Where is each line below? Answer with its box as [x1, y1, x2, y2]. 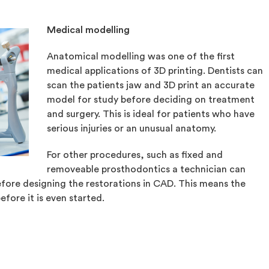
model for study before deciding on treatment [46, 95, 255, 104]
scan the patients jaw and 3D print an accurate [46, 80, 255, 90]
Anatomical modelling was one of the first [46, 52, 235, 61]
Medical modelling [46, 25, 130, 35]
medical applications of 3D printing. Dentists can [46, 66, 263, 76]
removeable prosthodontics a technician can [46, 165, 246, 174]
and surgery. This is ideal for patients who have [46, 109, 255, 119]
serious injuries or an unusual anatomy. [46, 124, 216, 133]
